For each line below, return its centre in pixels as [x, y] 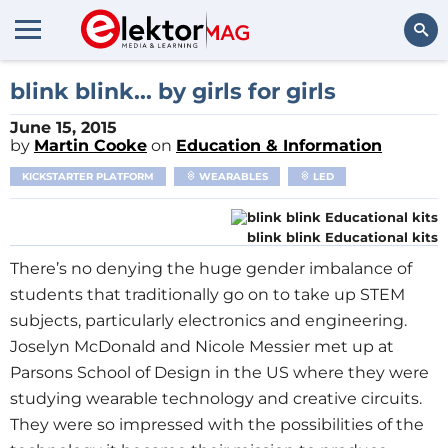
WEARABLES [232, 176]
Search [406, 84]
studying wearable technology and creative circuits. [216, 398]
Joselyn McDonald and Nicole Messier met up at [202, 346]
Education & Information [279, 145]
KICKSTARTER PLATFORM [88, 176]
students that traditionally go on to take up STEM [207, 294]
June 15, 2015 [63, 127]
